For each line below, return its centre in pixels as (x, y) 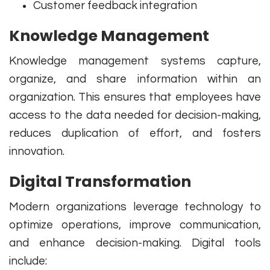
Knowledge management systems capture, (135, 61)
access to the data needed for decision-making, (135, 115)
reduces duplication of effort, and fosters (135, 133)
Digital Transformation (100, 182)
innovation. (37, 152)
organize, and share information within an (135, 79)
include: (28, 261)
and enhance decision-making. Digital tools (135, 243)
